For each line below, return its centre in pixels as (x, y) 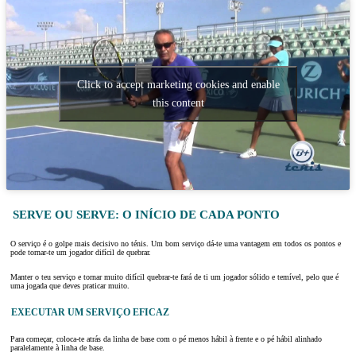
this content (178, 103)
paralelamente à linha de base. (58, 348)
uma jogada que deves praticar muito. (70, 286)
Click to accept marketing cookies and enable (178, 84)
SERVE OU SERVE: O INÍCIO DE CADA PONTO (146, 214)
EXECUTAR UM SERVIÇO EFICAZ (90, 312)
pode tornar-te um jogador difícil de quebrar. (81, 253)
